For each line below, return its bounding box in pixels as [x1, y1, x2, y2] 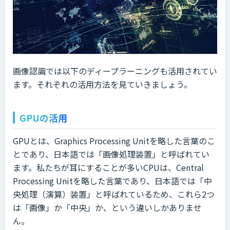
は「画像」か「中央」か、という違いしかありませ [13, 201, 202, 214]
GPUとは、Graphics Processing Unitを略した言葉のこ [13, 134, 215, 147]
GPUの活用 [20, 110, 67, 124]
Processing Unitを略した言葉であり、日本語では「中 [13, 174, 212, 187]
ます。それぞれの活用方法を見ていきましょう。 [13, 78, 192, 90]
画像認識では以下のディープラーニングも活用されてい [13, 64, 217, 77]
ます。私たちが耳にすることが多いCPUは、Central [13, 161, 204, 174]
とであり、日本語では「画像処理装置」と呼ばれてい [13, 147, 209, 160]
